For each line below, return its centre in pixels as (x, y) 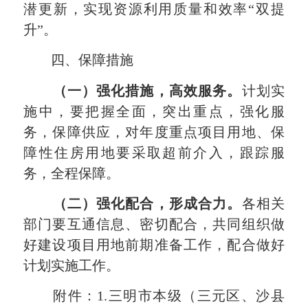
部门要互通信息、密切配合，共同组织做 (154, 224)
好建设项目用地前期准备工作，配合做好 (154, 244)
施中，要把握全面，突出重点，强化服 (154, 111)
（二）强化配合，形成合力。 (147, 203)
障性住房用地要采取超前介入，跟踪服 (154, 152)
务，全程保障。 (72, 173)
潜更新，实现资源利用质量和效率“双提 (154, 9)
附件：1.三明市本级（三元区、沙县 (154, 296)
